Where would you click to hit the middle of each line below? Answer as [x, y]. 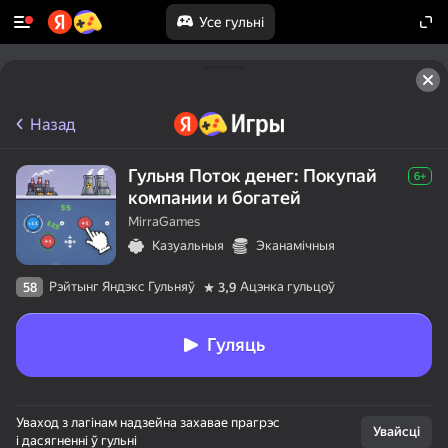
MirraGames [164, 221]
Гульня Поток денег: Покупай [252, 175]
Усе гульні [231, 22]
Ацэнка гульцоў [287, 286]
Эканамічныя [295, 245]
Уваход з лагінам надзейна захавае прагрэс [148, 422]
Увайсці [396, 431]
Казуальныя [188, 245]
